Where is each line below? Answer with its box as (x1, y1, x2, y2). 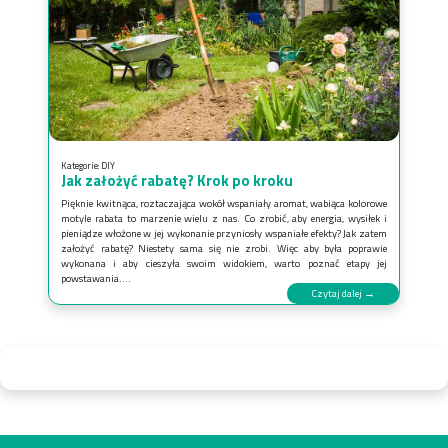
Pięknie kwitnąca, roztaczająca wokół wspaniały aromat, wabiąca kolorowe (61, 194, 387, 211)
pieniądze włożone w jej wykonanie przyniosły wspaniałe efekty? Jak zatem (61, 224, 387, 241)
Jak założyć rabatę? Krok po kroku (61, 168, 293, 192)
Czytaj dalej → (311, 284, 375, 301)
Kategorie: (61, 158, 101, 172)
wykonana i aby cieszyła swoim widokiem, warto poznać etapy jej (61, 254, 387, 271)
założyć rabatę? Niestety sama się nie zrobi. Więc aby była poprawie (61, 239, 387, 256)
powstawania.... (61, 269, 131, 286)
